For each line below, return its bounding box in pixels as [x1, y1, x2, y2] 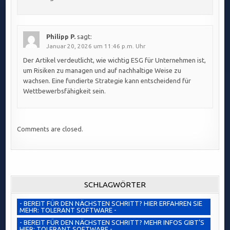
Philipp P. [46, 32, 75, 40]
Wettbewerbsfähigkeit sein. [23, 87, 106, 94]
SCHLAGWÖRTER [84, 180, 146, 189]
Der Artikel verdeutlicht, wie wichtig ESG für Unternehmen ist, [23, 56, 206, 64]
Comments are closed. [17, 125, 84, 132]
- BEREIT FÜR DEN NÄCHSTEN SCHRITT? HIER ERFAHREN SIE [20, 200, 203, 207]
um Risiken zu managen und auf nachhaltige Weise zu [23, 66, 181, 74]
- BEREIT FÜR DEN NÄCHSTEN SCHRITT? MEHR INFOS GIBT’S [20, 219, 205, 226]
